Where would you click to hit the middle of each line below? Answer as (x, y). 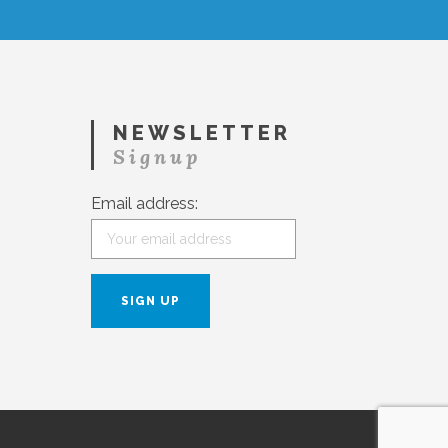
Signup (158, 157)
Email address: (145, 204)
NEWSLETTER (202, 133)
